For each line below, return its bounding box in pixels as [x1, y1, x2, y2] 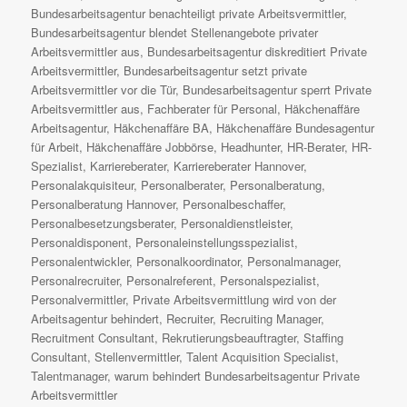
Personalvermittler [31, 291, 126, 308]
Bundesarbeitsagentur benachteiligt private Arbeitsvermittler [31, 5, 344, 22]
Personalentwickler [31, 253, 130, 270]
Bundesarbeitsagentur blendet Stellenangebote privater [31, 24, 319, 41]
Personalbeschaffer [183, 195, 283, 213]
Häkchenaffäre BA [114, 119, 210, 136]
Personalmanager [247, 253, 339, 270]
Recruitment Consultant [31, 329, 155, 346]
